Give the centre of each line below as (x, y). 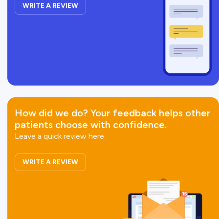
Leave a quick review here (59, 136)
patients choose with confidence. (91, 124)
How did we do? (53, 113)
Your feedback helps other (151, 113)
